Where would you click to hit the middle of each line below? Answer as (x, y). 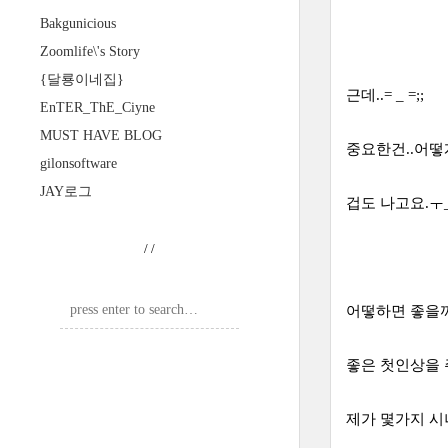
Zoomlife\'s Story (90, 51)
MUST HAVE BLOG (101, 135)
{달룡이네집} (82, 79)
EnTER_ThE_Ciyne (97, 107)
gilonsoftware (78, 163)
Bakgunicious (78, 23)
